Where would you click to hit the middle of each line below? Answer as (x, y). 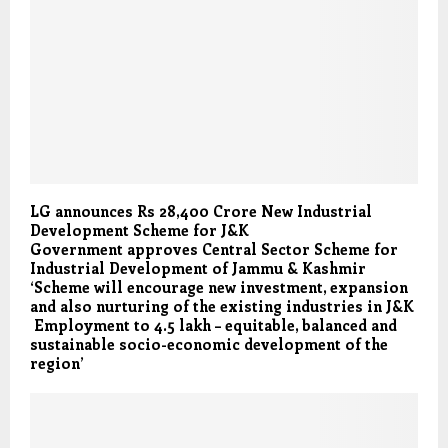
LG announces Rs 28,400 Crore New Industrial (201, 210)
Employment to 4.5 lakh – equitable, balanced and (213, 324)
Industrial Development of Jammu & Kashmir (198, 267)
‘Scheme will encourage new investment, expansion (219, 286)
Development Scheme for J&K (139, 229)
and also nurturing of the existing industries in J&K (222, 305)
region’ (57, 362)
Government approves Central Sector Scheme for (214, 248)
